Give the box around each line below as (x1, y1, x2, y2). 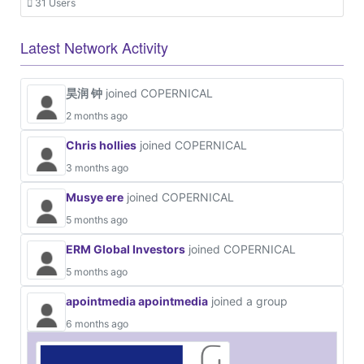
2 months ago (66, 109, 128, 122)
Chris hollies (66, 137, 136, 152)
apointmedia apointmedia (66, 293, 208, 308)
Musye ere (66, 189, 123, 204)
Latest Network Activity (20, 36, 168, 58)
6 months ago (66, 317, 128, 330)
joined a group (208, 293, 288, 308)
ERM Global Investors (66, 241, 185, 256)
